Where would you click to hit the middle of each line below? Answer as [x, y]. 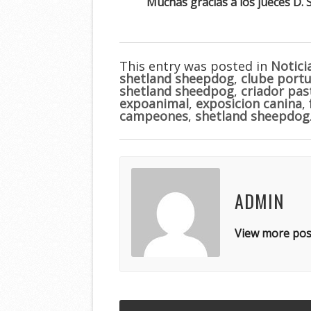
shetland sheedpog [177, 91]
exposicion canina [249, 103]
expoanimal [154, 103]
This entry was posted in [195, 66]
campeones [154, 116]
